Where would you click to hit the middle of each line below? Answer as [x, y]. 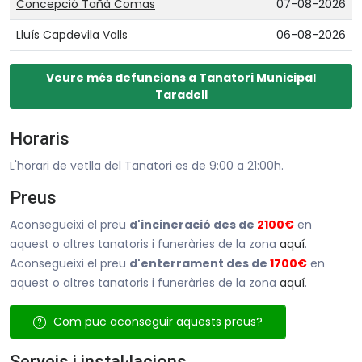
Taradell [181, 94]
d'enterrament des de [200, 263]
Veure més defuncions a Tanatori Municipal [181, 77]
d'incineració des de [193, 224]
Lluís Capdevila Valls [72, 34]
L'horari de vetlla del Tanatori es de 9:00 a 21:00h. [147, 165]
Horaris [40, 138]
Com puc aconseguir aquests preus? [156, 321]
